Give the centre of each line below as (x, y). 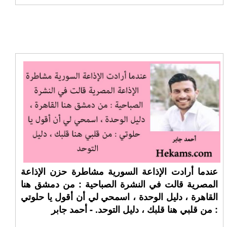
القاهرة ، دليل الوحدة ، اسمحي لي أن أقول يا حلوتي (119, 197)
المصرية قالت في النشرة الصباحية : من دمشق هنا (119, 184)
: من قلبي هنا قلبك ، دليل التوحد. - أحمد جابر (134, 209)
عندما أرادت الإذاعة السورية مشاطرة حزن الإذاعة (119, 171)
